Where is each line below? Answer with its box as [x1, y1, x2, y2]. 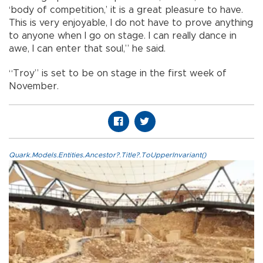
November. [9, 81, 59, 91]
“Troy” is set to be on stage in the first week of [9, 68, 227, 78]
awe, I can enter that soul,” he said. [9, 43, 168, 53]
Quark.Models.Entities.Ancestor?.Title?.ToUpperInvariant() [9, 151, 206, 159]
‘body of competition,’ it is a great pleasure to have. [9, 5, 243, 15]
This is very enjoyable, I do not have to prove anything [9, 18, 253, 28]
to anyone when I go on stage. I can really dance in [9, 31, 237, 41]
